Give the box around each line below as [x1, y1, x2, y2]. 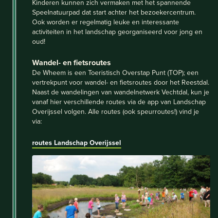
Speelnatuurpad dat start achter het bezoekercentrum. [32, 7, 196, 17]
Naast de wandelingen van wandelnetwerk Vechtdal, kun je [32, 87, 209, 97]
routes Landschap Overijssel [32, 137, 121, 147]
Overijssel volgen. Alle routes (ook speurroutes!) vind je [32, 106, 199, 116]
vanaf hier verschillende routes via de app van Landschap [32, 96, 206, 107]
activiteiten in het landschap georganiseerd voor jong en [32, 26, 202, 36]
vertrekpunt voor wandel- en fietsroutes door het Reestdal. [32, 77, 209, 87]
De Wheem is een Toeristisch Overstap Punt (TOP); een [32, 67, 199, 77]
